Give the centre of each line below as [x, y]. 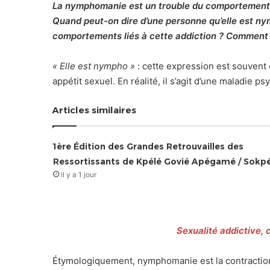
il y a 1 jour [78, 175]
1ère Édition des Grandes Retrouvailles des [148, 147]
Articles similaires [94, 110]
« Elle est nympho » [94, 66]
